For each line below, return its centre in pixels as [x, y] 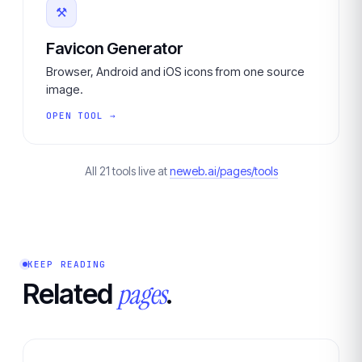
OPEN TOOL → [81, 116]
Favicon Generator [115, 48]
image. [65, 89]
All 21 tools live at [127, 171]
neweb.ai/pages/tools [223, 171]
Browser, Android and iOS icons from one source [175, 72]
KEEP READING [67, 264]
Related [70, 294]
